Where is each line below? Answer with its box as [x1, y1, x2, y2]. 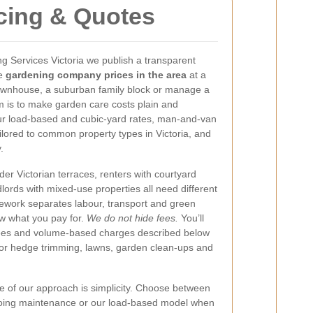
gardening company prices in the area [6, 69, 187, 81]
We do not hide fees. [87, 212, 178, 224]
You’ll [178, 212, 204, 224]
